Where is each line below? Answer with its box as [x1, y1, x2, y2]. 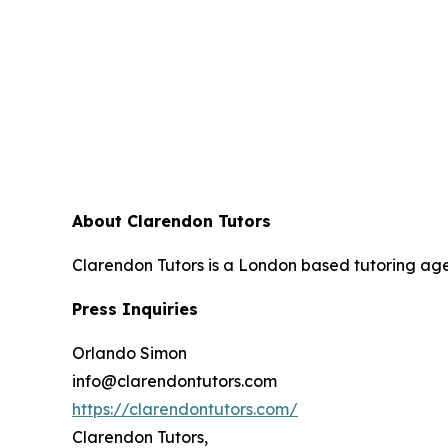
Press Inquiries [72, 298, 198, 319]
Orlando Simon [72, 342, 187, 363]
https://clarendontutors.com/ [72, 398, 298, 419]
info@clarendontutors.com [72, 370, 277, 391]
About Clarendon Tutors [72, 210, 271, 231]
